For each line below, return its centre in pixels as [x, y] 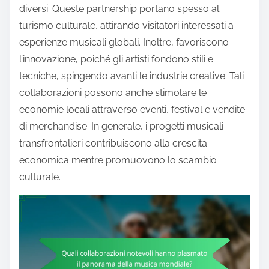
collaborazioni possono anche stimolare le [113, 92]
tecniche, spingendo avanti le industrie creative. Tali [131, 76]
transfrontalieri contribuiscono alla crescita [113, 143]
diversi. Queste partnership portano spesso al [119, 8]
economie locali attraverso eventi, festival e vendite [132, 109]
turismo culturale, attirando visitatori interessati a [126, 25]
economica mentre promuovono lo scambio [118, 160]
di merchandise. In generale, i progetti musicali [121, 126]
